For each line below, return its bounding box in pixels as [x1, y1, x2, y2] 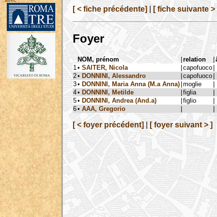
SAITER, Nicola [82, 63, 128, 71]
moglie [183, 80, 201, 88]
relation [183, 55, 206, 63]
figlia [183, 88, 196, 96]
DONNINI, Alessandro [82, 72, 146, 79]
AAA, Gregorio [82, 105, 125, 112]
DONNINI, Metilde [82, 88, 134, 96]
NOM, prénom [77, 55, 119, 63]
